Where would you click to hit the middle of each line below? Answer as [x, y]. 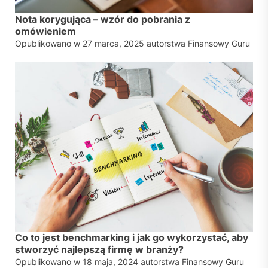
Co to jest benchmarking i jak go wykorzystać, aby [132, 238]
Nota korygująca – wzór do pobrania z [103, 19]
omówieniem [45, 31]
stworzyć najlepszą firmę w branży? [99, 250]
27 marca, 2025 [113, 43]
